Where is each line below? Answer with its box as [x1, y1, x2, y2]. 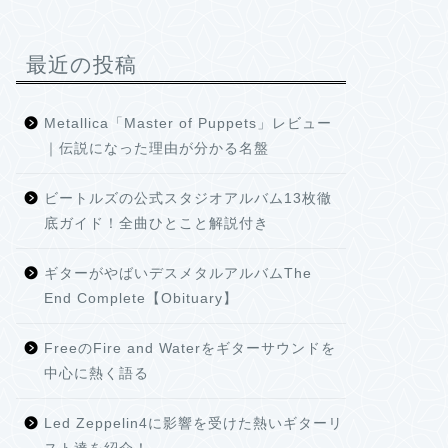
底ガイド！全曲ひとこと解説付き [43, 216, 269, 231]
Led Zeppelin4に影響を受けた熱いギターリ [43, 416, 343, 431]
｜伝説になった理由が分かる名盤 [43, 141, 269, 156]
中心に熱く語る [43, 366, 149, 381]
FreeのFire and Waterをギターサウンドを [43, 341, 336, 356]
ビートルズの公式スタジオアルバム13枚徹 [43, 191, 332, 206]
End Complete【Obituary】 [43, 291, 238, 306]
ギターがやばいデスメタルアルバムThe [43, 266, 312, 281]
